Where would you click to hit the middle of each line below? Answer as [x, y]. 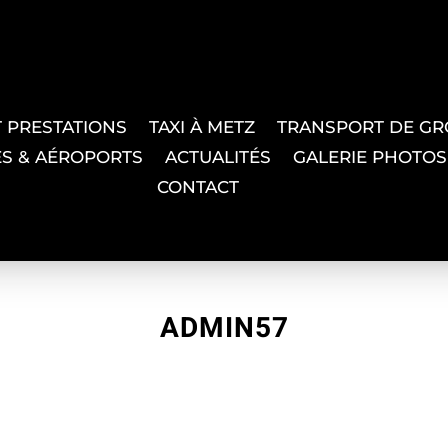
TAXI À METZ [202, 127]
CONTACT [198, 187]
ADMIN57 [224, 328]
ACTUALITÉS [218, 157]
